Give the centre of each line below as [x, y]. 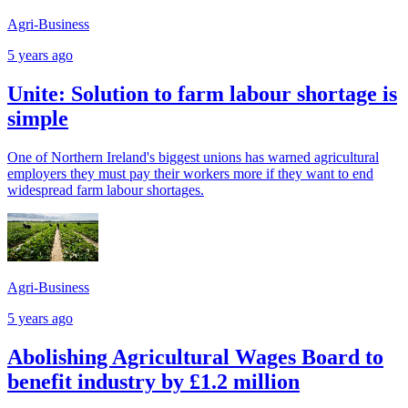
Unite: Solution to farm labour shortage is [202, 93]
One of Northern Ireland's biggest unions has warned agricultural [193, 157]
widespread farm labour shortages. [106, 189]
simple [38, 118]
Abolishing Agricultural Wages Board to [195, 357]
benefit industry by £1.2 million [153, 382]
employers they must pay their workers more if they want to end [190, 173]
